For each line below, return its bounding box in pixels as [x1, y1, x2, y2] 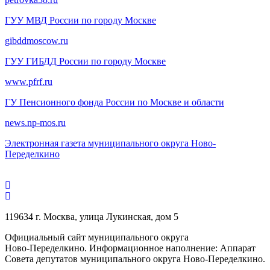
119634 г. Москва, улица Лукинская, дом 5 [5, 211, 178, 222]
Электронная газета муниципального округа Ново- [5, 137, 216, 148]
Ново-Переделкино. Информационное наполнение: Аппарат [5, 242, 256, 253]
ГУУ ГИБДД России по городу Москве [5, 55, 166, 66]
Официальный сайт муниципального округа [5, 231, 189, 242]
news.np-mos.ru [5, 117, 66, 128]
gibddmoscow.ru [5, 35, 68, 46]
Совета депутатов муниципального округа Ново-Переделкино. [5, 253, 265, 264]
